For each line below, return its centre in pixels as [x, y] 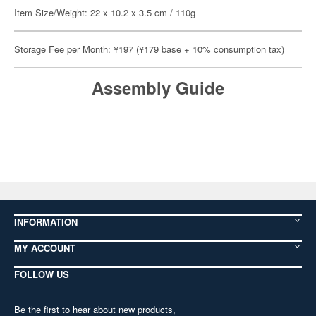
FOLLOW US [42, 274]
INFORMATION [46, 222]
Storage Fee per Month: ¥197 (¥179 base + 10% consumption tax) [149, 49]
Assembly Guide [158, 87]
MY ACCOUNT [45, 248]
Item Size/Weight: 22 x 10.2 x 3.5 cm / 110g [105, 12]
